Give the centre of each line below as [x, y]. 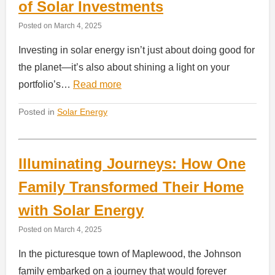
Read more [97, 85]
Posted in [38, 112]
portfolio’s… [46, 85]
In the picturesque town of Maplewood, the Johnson [130, 254]
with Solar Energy [81, 210]
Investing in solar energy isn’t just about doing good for [137, 50]
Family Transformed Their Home [131, 187]
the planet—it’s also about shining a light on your [124, 68]
